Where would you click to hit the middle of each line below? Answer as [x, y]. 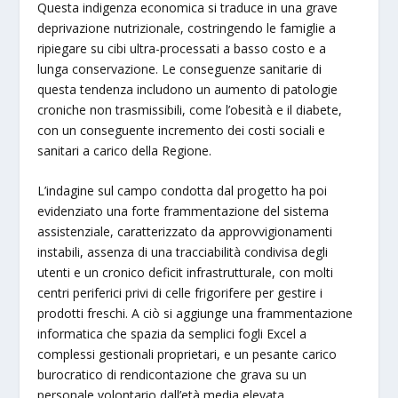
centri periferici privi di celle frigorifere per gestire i [180, 292]
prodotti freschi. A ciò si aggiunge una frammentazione [195, 313]
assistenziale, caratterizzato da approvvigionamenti [185, 231]
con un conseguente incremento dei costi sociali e [182, 130]
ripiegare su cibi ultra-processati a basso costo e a [182, 48]
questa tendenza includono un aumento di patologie [188, 89]
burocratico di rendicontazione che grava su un [172, 374]
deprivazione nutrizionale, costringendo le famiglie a [187, 28]
